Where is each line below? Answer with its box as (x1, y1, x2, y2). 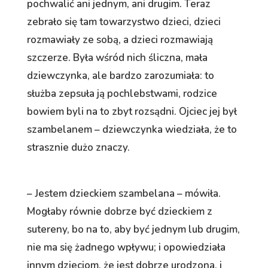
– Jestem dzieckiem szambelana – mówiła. (26, 186, 221, 200)
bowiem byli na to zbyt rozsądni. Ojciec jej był (26, 104, 237, 118)
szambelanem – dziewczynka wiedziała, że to (26, 122, 237, 136)
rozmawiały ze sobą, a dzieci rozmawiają (26, 32, 213, 47)
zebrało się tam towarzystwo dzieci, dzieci (26, 14, 221, 29)
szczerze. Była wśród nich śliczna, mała (26, 50, 208, 65)
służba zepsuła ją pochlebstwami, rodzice (26, 86, 217, 100)
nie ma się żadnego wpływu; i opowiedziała (26, 240, 226, 254)
